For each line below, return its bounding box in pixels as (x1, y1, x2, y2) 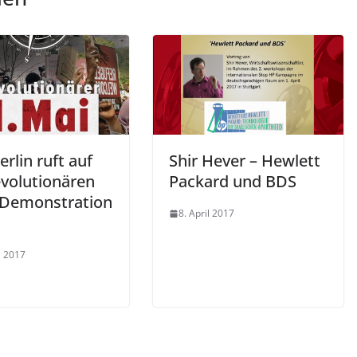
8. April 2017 (178, 206, 234, 221)
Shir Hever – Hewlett (169, 150, 320, 172)
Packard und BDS (169, 171, 296, 193)
